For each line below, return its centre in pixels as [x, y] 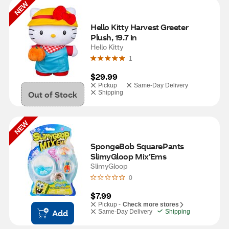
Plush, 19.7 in [114, 37]
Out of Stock [53, 94]
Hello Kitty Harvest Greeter [140, 27]
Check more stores [151, 204]
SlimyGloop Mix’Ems [129, 156]
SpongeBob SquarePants [137, 146]
